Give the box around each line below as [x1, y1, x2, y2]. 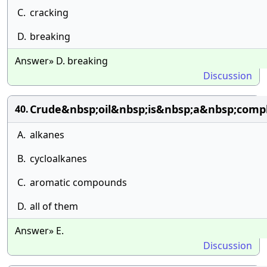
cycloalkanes [30, 152, 87, 165]
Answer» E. [15, 224, 64, 237]
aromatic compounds [30, 176, 127, 189]
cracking [30, 6, 69, 19]
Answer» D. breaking [15, 54, 108, 67]
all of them [30, 200, 78, 213]
